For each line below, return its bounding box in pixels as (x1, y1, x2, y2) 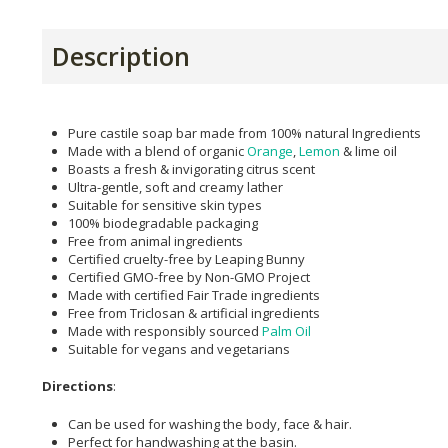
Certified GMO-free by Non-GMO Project (68, 267, 310, 286)
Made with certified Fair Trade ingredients (68, 285, 320, 304)
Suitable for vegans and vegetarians (68, 339, 290, 358)
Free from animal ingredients (68, 231, 243, 250)
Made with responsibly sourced (68, 321, 262, 340)
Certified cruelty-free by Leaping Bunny (68, 249, 305, 268)
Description (52, 38, 190, 73)
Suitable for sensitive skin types (68, 195, 262, 214)
